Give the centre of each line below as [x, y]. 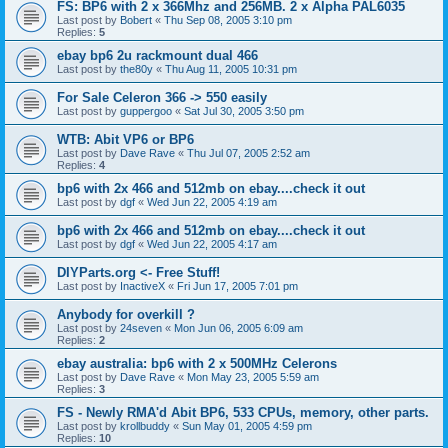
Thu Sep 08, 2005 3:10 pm [228, 20]
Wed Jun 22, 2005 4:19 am [212, 202]
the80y [136, 69]
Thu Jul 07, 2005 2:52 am [248, 153]
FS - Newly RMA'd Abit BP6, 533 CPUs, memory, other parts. [243, 412]
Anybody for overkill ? [126, 314]
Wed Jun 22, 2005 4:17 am [212, 244]
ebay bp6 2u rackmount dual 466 [157, 55]
